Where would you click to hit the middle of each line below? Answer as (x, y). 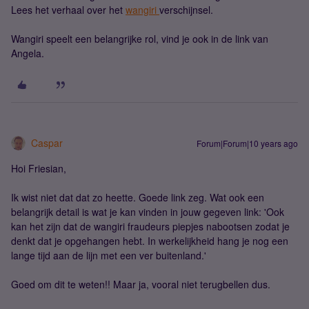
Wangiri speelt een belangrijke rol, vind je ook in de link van (140, 39)
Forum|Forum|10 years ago (247, 143)
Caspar (47, 143)
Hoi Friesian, (39, 168)
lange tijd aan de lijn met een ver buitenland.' (109, 255)
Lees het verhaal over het (68, 10)
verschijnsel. (186, 10)
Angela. (28, 53)
